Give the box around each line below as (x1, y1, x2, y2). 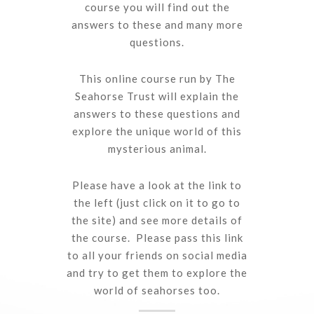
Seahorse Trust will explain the (75, 90, 239, 103)
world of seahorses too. (94, 284, 220, 297)
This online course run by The (78, 72, 235, 86)
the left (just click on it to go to (74, 196, 240, 210)
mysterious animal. (107, 142, 207, 156)
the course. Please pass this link (71, 231, 243, 245)
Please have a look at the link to (72, 179, 242, 192)
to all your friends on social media (67, 249, 247, 262)
